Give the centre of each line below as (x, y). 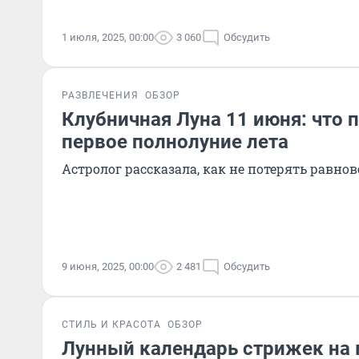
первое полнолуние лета (175, 142)
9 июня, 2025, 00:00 (108, 266)
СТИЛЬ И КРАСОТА (111, 325)
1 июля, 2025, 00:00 (108, 37)
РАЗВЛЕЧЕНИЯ (100, 95)
